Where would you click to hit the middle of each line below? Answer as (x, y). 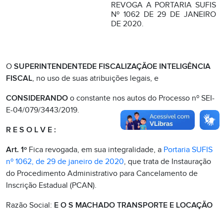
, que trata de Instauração (167, 162)
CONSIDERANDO (37, 98)
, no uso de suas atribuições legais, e (95, 78)
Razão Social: (30, 205)
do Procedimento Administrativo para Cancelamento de (102, 173)
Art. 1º (17, 150)
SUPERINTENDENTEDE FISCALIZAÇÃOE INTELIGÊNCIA (112, 66)
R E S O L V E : (31, 130)
